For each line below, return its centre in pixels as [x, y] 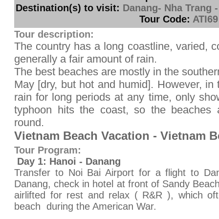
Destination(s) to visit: [68, 8]
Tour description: [54, 34]
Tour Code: [164, 19]
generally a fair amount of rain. [86, 59]
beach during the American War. [85, 206]
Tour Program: [48, 150]
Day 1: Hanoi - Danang [67, 161]
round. [29, 122]
